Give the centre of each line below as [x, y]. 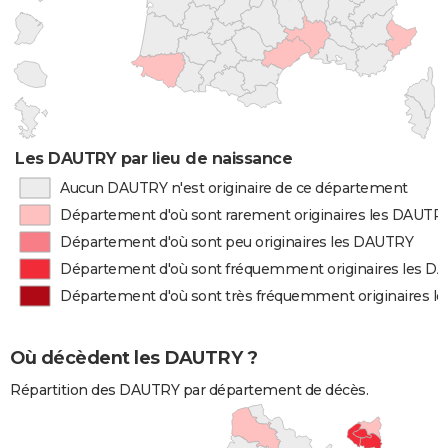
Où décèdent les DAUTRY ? [133, 358]
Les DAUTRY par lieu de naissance [154, 158]
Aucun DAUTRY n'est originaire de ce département [233, 188]
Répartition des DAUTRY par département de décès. [189, 390]
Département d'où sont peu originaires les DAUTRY [237, 242]
